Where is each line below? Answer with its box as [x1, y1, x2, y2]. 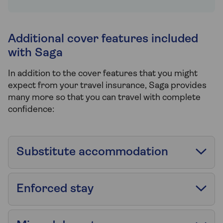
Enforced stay [16, 183, 94, 195]
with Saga [8, 47, 63, 59]
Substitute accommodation [16, 146, 168, 158]
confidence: [8, 105, 54, 114]
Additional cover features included [8, 33, 198, 45]
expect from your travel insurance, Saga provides [8, 81, 207, 91]
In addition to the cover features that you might [8, 69, 198, 79]
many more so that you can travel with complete [8, 93, 201, 103]
